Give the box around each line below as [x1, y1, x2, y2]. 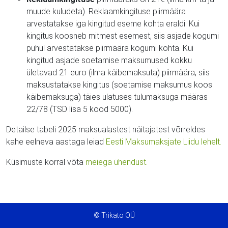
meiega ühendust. [85, 157, 148, 167]
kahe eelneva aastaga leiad [6, 136, 106, 147]
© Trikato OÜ [93, 211, 135, 219]
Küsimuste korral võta [6, 157, 85, 167]
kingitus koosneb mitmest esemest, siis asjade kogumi [26, 31, 219, 41]
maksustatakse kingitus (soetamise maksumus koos [26, 79, 212, 90]
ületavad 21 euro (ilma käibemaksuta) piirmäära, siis [26, 67, 210, 77]
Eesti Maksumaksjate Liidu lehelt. [106, 136, 221, 147]
